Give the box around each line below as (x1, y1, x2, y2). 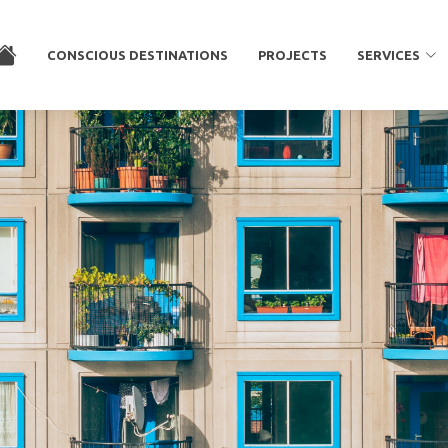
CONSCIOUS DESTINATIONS (47, 47, 228, 62)
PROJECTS (258, 47, 327, 62)
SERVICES (357, 47, 420, 62)
